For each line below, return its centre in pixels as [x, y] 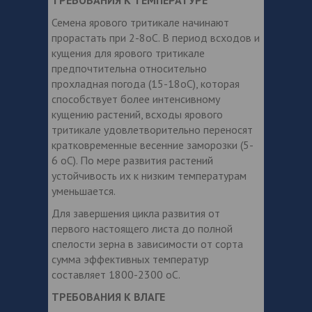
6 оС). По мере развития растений [132, 160]
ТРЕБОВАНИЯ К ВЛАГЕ [108, 296]
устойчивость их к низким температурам [149, 175]
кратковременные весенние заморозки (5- [153, 145]
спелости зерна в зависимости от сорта [147, 243]
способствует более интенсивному [136, 99]
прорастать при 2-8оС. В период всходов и [156, 37]
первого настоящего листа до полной [142, 228]
